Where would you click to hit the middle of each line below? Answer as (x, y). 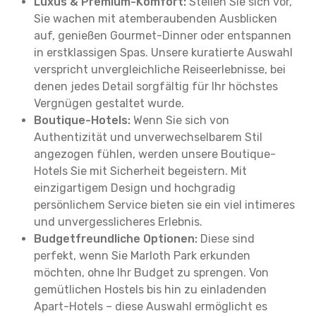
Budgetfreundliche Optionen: (116, 239)
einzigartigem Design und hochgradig (135, 188)
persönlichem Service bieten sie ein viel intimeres (164, 205)
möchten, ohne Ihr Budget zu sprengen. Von (151, 273)
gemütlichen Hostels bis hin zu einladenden (150, 290)
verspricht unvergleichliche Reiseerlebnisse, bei (160, 69)
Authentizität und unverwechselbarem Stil (148, 137)
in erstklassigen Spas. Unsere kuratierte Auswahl (163, 53)
